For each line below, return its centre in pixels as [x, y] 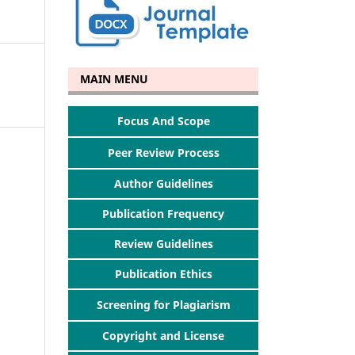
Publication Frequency [163, 214]
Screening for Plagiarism [163, 304]
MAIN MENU [109, 79]
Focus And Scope [163, 121]
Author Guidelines [163, 184]
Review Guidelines [163, 244]
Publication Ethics [163, 273]
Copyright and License [163, 335]
